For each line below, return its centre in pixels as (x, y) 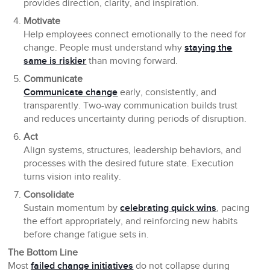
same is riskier (55, 61)
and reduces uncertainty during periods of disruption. (135, 119)
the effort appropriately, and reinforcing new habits (131, 222)
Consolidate (49, 195)
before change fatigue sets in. (86, 235)
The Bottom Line (43, 253)
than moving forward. (132, 61)
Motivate (42, 22)
